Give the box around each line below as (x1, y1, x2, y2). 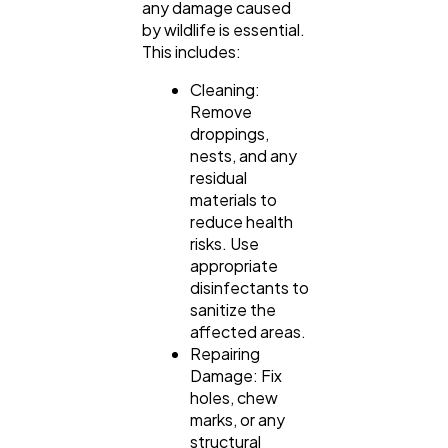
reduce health (190, 211, 293, 233)
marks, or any (190, 409, 285, 431)
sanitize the (190, 299, 276, 321)
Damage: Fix (190, 365, 282, 387)
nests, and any (190, 145, 297, 167)
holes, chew (190, 387, 278, 409)
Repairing (190, 343, 260, 365)
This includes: (142, 41, 241, 63)
